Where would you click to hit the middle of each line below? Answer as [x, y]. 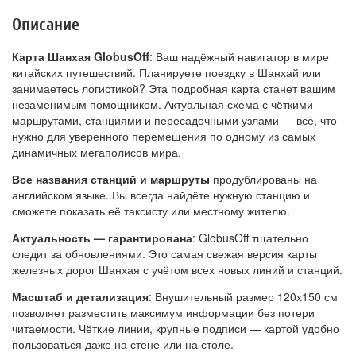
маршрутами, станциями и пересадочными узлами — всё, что [174, 120]
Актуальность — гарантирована [102, 238]
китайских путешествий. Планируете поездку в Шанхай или [166, 73]
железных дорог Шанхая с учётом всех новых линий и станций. [177, 270]
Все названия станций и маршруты [111, 179]
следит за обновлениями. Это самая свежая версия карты [164, 254]
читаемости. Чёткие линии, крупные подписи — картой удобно [176, 329]
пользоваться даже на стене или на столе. [123, 344]
